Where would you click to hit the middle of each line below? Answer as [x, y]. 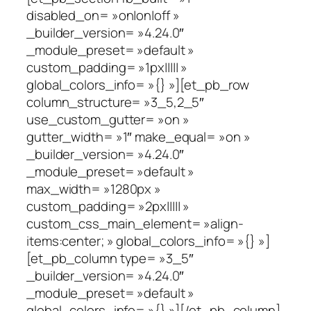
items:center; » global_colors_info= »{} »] [148, 241]
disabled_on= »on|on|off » [103, 15]
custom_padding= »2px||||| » [108, 206]
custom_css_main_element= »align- [135, 223]
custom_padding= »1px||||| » [107, 67]
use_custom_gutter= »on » [108, 119]
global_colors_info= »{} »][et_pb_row [138, 84]
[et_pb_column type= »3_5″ [110, 258]
